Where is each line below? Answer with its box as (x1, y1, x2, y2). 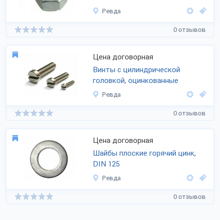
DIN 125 (93, 160, 120, 168)
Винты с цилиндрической (93, 65, 180, 74)
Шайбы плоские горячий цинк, (93, 149, 196, 158)
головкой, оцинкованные (93, 76, 178, 85)
